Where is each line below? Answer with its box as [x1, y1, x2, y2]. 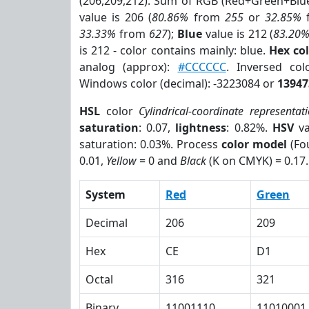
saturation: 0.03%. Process [79, 137, 221, 152]
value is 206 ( [79, 10, 152, 25]
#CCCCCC [177, 59, 226, 74]
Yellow [106, 153, 137, 168]
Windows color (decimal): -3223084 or [79, 76, 277, 91]
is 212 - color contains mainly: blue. [79, 43, 270, 58]
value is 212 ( [201, 26, 274, 41]
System [86, 187, 126, 202]
